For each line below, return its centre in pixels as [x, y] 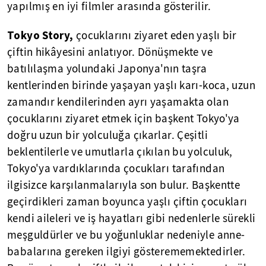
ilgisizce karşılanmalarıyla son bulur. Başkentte [124, 185]
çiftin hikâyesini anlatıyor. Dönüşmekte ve [110, 52]
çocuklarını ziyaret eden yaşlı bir [155, 35]
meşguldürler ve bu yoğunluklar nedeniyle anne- [126, 235]
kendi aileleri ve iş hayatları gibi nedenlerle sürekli [132, 218]
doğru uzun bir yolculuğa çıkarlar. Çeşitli [107, 135]
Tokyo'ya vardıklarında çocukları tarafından [116, 168]
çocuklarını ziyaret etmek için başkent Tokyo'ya [123, 118]
